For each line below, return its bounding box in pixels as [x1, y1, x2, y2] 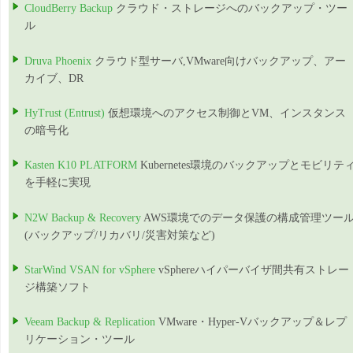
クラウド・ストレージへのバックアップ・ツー [113, 2, 347, 15]
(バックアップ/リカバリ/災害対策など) [24, 229, 215, 241]
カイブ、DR [24, 72, 84, 84]
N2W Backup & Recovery [24, 211, 141, 224]
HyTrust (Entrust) [24, 106, 105, 119]
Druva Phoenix [24, 54, 91, 67]
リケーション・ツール [24, 333, 135, 346]
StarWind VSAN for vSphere [24, 264, 155, 277]
